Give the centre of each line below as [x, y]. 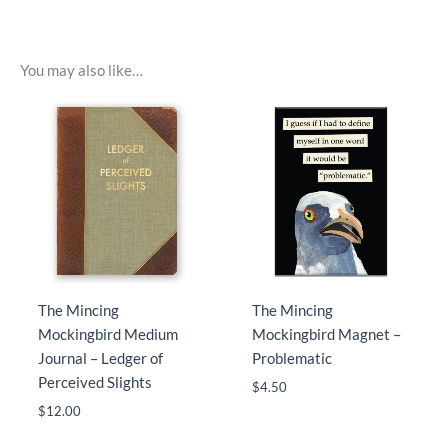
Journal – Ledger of [100, 359]
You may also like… [81, 71]
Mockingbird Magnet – [326, 335]
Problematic [291, 359]
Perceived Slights [94, 383]
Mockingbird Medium [107, 335]
